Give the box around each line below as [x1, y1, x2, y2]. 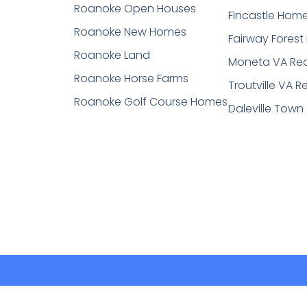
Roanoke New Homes [73, 24, 186, 40]
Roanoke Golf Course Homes [73, 94, 228, 110]
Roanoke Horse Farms [73, 71, 188, 87]
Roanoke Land [73, 47, 150, 64]
